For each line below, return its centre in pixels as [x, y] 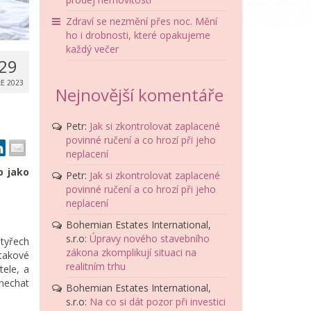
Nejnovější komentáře [140, 95]
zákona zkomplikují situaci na [132, 253]
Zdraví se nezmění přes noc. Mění [142, 22]
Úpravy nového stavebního [150, 239]
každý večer [93, 49]
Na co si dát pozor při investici [158, 302]
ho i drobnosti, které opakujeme [138, 35]
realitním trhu [96, 267]
